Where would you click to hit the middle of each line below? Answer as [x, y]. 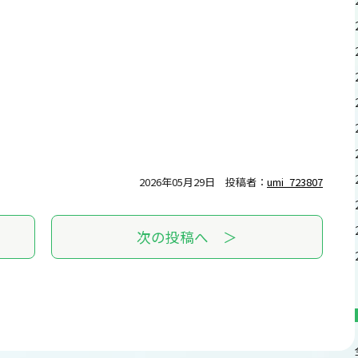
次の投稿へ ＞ [187, 237]
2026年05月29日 [177, 181]
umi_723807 [295, 181]
